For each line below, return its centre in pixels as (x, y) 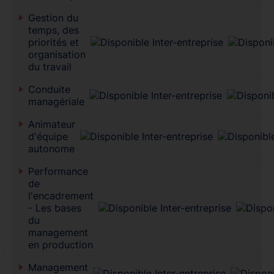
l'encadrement (61, 195)
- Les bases (54, 208)
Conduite (49, 89)
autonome (51, 148)
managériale (56, 101)
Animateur (51, 124)
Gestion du (53, 17)
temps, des (53, 30)
